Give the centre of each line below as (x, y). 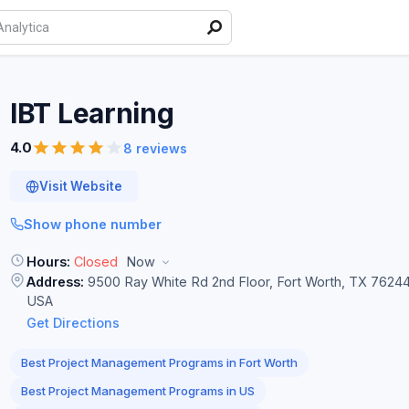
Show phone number (93, 224)
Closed (96, 262)
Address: (55, 282)
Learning (115, 113)
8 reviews (155, 148)
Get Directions (73, 323)
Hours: (48, 262)
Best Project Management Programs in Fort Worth (159, 362)
